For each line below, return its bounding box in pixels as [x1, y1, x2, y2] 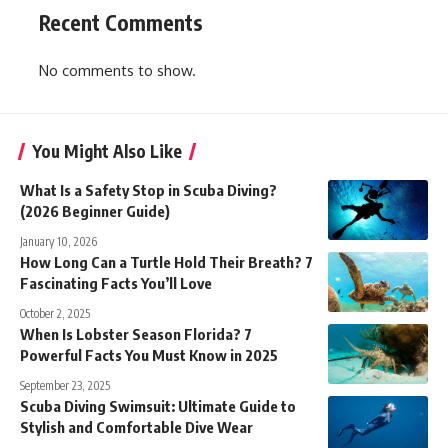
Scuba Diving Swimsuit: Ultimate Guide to [20, 397, 296, 416]
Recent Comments [39, 8, 203, 36]
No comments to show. [39, 61, 196, 81]
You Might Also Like [32, 140, 182, 163]
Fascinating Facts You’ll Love [20, 274, 212, 293]
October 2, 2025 [20, 306, 90, 322]
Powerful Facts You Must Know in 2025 [20, 346, 278, 365]
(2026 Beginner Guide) [20, 202, 170, 221]
